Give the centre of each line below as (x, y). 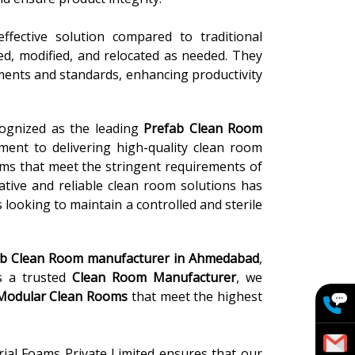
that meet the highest (195, 296)
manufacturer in (136, 258)
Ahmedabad (224, 258)
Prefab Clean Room (203, 128)
